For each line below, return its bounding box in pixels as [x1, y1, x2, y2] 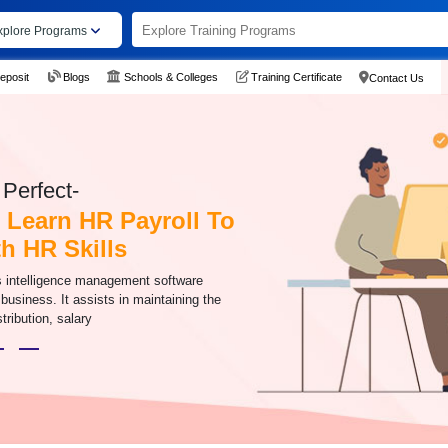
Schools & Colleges [123, 70, 218, 83]
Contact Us [368, 71, 424, 84]
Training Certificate [250, 70, 342, 83]
